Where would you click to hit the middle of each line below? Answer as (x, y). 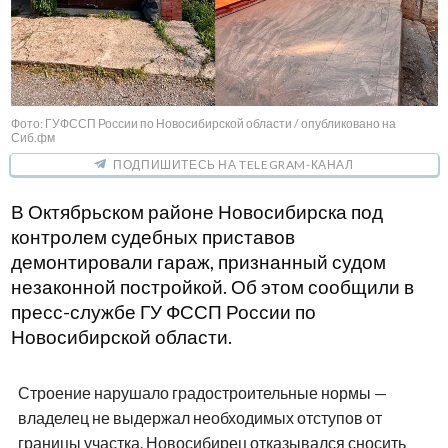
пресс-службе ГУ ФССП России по (163, 311)
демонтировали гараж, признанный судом (198, 261)
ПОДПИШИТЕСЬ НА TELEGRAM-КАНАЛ (233, 164)
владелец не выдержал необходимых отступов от (199, 417)
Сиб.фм (32, 137)
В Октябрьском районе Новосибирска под (196, 211)
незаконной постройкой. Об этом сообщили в (212, 286)
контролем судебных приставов (152, 236)
